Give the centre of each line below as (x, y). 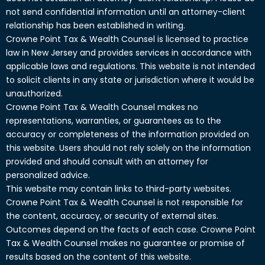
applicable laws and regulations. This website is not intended (130, 66)
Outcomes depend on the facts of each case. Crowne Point (131, 229)
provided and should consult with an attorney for (107, 161)
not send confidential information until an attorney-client (126, 12)
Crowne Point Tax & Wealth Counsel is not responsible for (125, 202)
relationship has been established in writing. (96, 25)
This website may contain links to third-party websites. (119, 188)
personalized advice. (48, 175)
